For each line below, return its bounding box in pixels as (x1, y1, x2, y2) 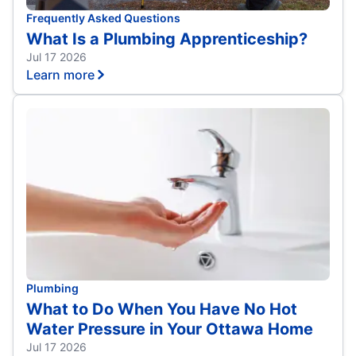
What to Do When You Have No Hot (26, 299, 297, 319)
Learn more (26, 66, 95, 83)
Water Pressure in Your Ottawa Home (26, 319, 313, 339)
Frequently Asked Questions (26, 10, 180, 25)
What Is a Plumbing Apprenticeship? (26, 29, 308, 48)
